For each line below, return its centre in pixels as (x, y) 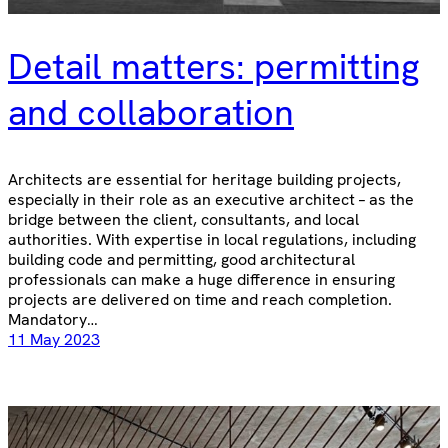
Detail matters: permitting (214, 66)
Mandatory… (53, 319)
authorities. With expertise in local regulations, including (212, 239)
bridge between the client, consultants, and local (183, 219)
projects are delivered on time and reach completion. (200, 299)
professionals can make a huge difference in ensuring (201, 279)
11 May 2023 (54, 339)
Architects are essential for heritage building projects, (204, 179)
